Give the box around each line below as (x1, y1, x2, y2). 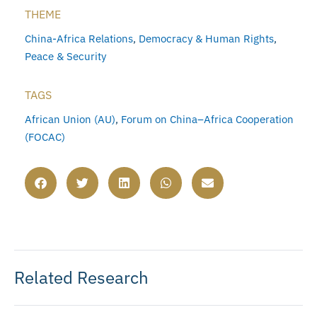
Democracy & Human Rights (139, 31, 274, 45)
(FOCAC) (25, 129, 65, 144)
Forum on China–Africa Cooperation (121, 112, 294, 126)
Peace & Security (25, 49, 106, 63)
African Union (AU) (25, 112, 115, 126)
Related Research (14, 265, 149, 289)
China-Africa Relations (25, 31, 133, 45)
